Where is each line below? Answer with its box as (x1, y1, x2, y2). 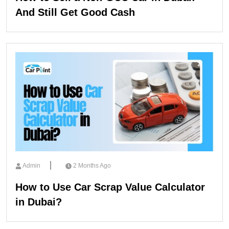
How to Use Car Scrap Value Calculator (15, 181, 205, 193)
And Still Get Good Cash (15, 6, 135, 18)
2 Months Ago (73, 162, 111, 169)
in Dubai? (15, 196, 62, 208)
